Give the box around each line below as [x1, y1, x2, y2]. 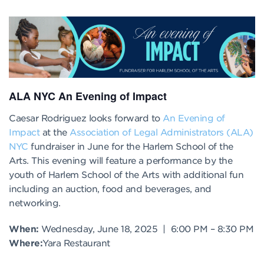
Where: [9, 237, 42, 249]
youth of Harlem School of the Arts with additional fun [9, 169, 243, 180]
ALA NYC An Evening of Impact [9, 88, 167, 104]
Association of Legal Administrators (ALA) [70, 126, 253, 138]
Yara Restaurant [42, 237, 110, 249]
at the [39, 126, 70, 138]
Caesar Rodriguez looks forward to [9, 112, 163, 124]
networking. [9, 197, 61, 209]
